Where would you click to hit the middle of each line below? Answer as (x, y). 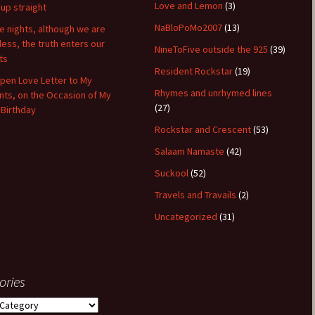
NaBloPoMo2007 (188, 27)
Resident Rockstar (194, 71)
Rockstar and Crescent (203, 129)
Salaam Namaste (189, 151)
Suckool (172, 173)
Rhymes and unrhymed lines (213, 93)
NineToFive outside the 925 (211, 49)
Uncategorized (186, 217)
